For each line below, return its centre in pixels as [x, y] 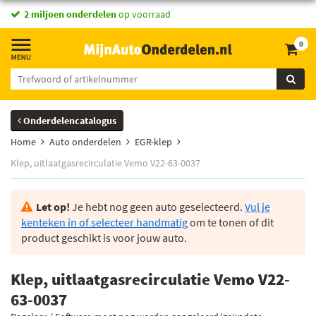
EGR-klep [153, 142]
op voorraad [144, 14]
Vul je [257, 207]
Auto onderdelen [85, 142]
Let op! [53, 207]
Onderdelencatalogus [69, 121]
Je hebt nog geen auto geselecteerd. [157, 207]
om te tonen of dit [231, 222]
